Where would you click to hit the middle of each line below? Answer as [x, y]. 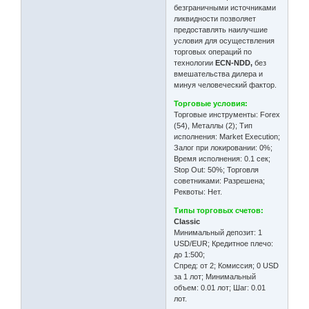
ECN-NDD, [234, 62]
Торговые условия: [211, 103]
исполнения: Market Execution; [227, 136]
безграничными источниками [225, 7]
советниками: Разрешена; [220, 180]
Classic [187, 221]
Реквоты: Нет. [198, 191]
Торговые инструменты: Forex [227, 114]
